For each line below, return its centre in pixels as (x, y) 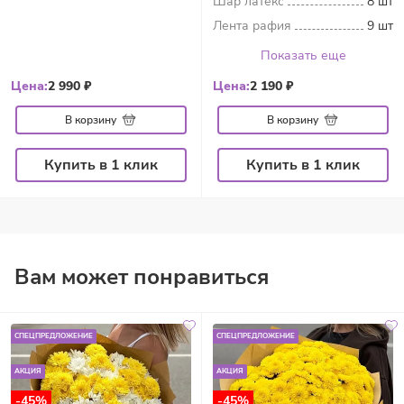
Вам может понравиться (142, 277)
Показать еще (303, 55)
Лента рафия (252, 26)
